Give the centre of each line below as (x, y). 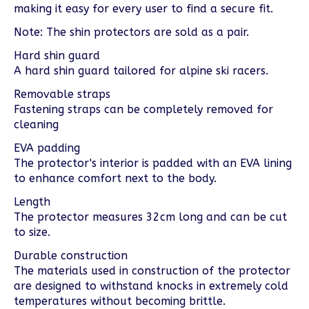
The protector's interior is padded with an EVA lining (153, 163)
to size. (32, 232)
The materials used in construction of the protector (152, 270)
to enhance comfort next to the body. (115, 178)
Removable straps (62, 94)
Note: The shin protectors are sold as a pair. (131, 32)
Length (32, 201)
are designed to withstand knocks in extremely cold (151, 286)
